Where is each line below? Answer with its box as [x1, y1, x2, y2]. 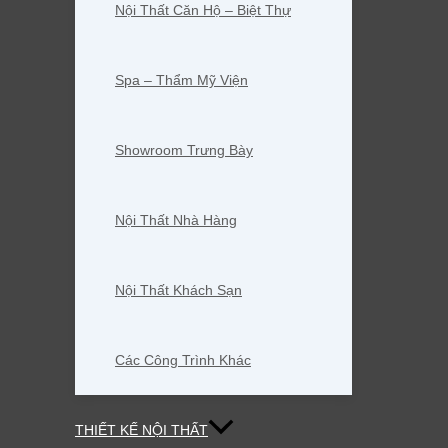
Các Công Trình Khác [115, 352, 251, 369]
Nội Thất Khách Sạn [115, 282, 242, 299]
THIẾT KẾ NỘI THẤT [75, 422, 208, 439]
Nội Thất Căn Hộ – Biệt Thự [115, 2, 291, 19]
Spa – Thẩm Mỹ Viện [115, 72, 248, 89]
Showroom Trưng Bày [115, 142, 253, 159]
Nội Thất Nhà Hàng [115, 212, 237, 229]
